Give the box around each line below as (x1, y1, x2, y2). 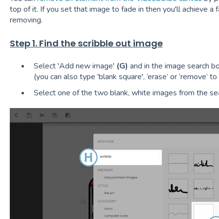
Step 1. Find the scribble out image (9, 37, 163, 49)
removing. (9, 15, 43, 26)
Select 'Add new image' (33, 61, 116, 72)
